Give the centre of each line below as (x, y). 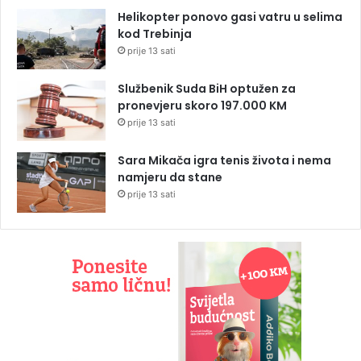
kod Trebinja (155, 33)
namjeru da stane (170, 177)
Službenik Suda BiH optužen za (207, 88)
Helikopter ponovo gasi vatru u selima (230, 17)
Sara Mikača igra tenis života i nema (224, 160)
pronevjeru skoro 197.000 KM (202, 105)
